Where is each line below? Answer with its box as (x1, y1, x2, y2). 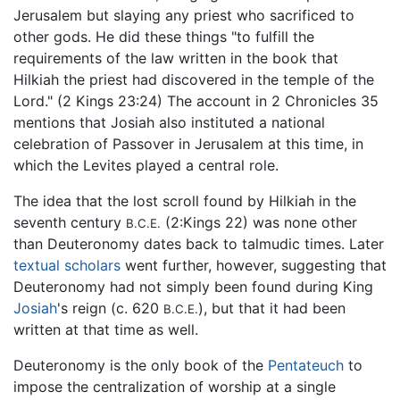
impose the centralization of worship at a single (13, 378, 336, 396)
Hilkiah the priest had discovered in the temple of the (13, 71, 374, 89)
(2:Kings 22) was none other (161, 213, 357, 232)
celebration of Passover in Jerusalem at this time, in (13, 135, 363, 154)
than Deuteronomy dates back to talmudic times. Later (13, 235, 384, 254)
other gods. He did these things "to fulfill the (13, 28, 314, 46)
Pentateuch (268, 356, 344, 375)
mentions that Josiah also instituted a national (13, 113, 325, 132)
